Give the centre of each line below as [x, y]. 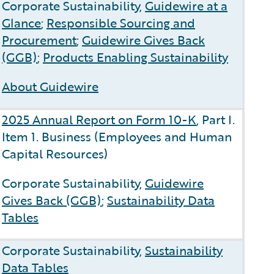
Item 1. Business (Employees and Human [117, 136]
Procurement [39, 40]
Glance [21, 23]
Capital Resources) [55, 154]
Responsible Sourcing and [121, 23]
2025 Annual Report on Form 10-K [99, 119]
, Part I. [216, 119]
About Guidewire [50, 86]
